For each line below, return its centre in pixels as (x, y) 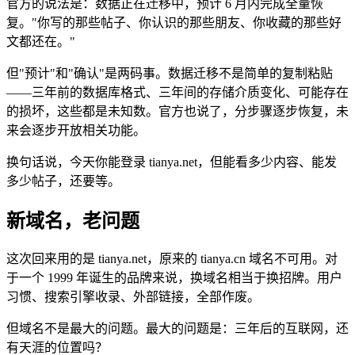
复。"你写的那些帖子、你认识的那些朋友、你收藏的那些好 (174, 22)
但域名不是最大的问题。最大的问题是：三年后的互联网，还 (177, 329)
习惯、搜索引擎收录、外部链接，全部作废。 (133, 297)
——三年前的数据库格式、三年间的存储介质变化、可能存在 (177, 92)
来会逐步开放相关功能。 (76, 130)
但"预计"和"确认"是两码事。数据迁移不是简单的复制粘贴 (170, 73)
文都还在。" (41, 41)
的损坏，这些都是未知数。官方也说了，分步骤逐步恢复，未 (177, 111)
